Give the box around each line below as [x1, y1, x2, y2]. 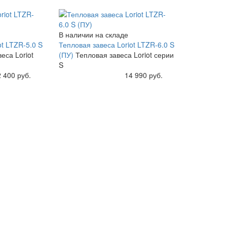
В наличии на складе [58, 29, 128, 40]
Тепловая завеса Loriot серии [75, 49, 174, 60]
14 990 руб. [124, 69, 163, 80]
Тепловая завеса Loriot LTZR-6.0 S [58, 39, 174, 50]
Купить [66, 69, 89, 80]
